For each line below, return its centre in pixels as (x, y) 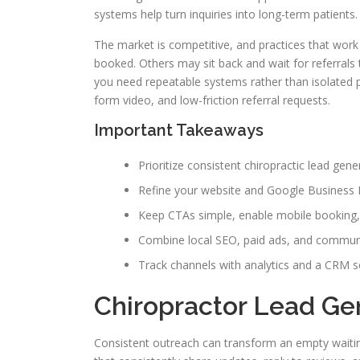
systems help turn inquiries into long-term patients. (226, 14)
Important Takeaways (179, 130)
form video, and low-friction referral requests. (212, 100)
